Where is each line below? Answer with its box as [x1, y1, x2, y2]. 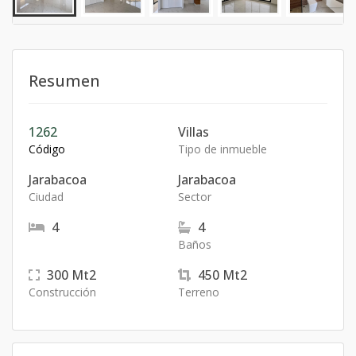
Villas [178, 123, 209, 141]
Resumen [29, 70, 100, 91]
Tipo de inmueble [178, 141, 267, 157]
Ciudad [29, 189, 64, 204]
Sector [178, 189, 211, 204]
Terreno [178, 284, 219, 300]
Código [29, 141, 65, 157]
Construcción [29, 284, 96, 300]
